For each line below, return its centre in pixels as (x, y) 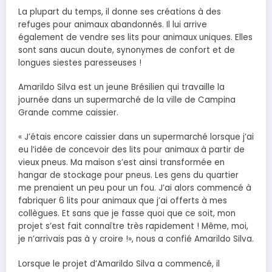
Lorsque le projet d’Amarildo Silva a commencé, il (119, 263)
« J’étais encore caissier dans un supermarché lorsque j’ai (136, 137)
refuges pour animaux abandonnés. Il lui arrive (113, 25)
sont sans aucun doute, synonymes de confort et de (127, 50)
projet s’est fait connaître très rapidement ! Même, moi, (133, 226)
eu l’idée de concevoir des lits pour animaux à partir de (131, 150)
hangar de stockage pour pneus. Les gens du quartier (128, 175)
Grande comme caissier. (68, 113)
